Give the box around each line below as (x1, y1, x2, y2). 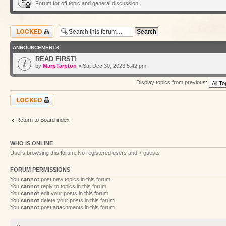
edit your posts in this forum (39, 190, 108, 196)
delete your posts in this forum (39, 197, 115, 203)
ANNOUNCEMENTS (13, 44, 59, 50)
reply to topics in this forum (39, 183, 106, 189)
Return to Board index (16, 117, 70, 123)
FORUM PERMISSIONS (10, 166, 70, 173)
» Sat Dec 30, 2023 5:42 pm (77, 62, 146, 69)
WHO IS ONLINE (10, 140, 53, 146)
